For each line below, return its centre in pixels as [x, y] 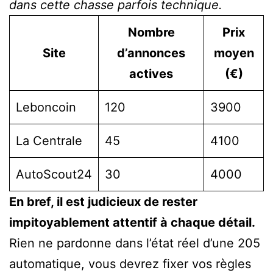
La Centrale [49, 140]
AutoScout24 [54, 174]
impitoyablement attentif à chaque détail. [132, 222]
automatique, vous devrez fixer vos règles [130, 264]
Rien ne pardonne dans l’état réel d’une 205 [135, 243]
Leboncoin [46, 107]
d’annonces [151, 53]
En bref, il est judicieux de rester [103, 201]
